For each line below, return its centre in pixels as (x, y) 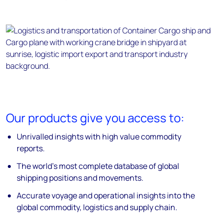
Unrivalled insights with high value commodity (99, 137)
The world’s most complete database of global (98, 166)
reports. (31, 148)
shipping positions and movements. (80, 178)
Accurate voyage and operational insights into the (106, 195)
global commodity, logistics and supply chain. (97, 207)
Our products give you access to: (95, 118)
